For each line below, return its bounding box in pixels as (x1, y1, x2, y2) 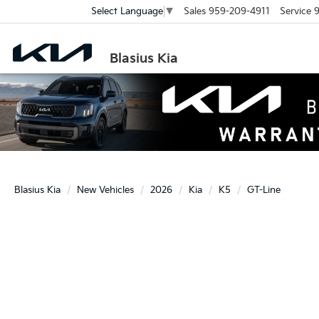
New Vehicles (77, 184, 134, 196)
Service (279, 5, 311, 17)
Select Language (90, 6, 163, 18)
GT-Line (247, 184, 281, 196)
